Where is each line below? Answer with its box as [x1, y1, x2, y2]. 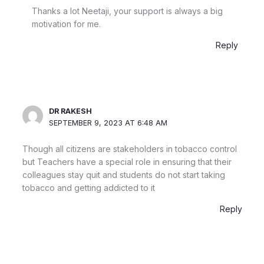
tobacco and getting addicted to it [22, 182, 155, 193]
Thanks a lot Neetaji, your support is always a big [31, 5, 223, 16]
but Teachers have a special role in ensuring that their [22, 156, 232, 167]
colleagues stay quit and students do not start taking [22, 169, 225, 180]
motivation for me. [31, 18, 101, 29]
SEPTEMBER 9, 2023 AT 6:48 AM [49, 118, 168, 127]
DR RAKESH [49, 106, 93, 115]
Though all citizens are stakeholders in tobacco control [22, 143, 237, 154]
